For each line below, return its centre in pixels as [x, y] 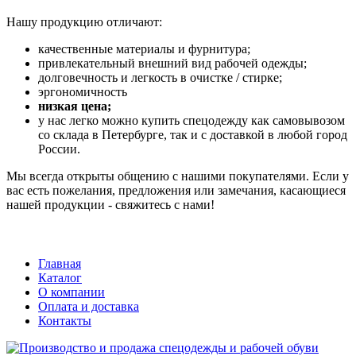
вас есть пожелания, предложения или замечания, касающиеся [176, 191]
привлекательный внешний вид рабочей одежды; [172, 64]
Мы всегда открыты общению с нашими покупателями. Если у [178, 176]
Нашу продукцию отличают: [84, 22]
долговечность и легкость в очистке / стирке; [160, 78]
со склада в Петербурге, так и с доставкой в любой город [193, 135]
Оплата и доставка [89, 306]
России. [59, 149]
